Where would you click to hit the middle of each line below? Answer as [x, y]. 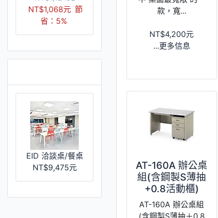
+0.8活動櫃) [172, 189]
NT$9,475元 [54, 167]
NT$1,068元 [50, 9]
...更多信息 [172, 45]
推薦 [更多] [48, 72]
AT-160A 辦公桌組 [172, 204]
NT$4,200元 [172, 34]
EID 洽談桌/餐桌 [54, 155]
